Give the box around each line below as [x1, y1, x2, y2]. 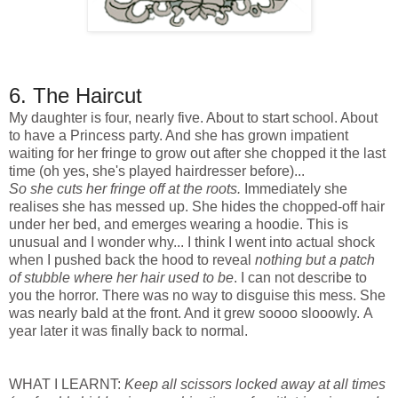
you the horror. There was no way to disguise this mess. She [9, 288, 386, 304]
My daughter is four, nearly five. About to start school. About [9, 110, 378, 126]
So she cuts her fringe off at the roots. [9, 181, 244, 197]
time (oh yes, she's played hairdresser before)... [9, 163, 305, 179]
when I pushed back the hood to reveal [9, 252, 255, 268]
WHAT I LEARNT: [9, 377, 121, 393]
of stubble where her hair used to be [9, 270, 234, 286]
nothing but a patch [255, 252, 375, 268]
